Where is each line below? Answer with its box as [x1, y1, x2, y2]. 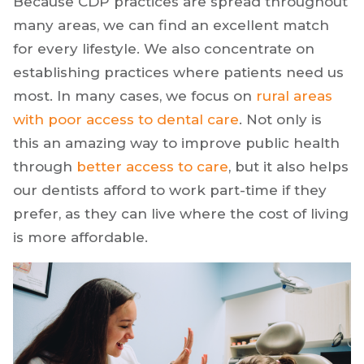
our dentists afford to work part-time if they [13, 181, 327, 198]
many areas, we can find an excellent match [13, 16, 329, 33]
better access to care [76, 158, 228, 175]
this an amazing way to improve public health [13, 134, 340, 151]
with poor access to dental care [13, 110, 239, 128]
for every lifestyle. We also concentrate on [13, 40, 314, 57]
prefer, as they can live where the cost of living [13, 205, 349, 222]
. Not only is [239, 110, 322, 128]
